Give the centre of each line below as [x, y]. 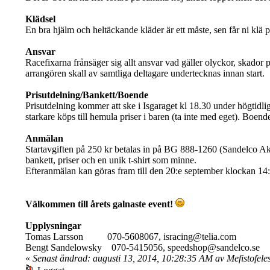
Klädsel [40, 19]
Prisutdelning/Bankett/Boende [86, 95]
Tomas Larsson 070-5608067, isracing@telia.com [130, 237]
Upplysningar [53, 226]
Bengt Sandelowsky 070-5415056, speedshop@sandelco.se [142, 248]
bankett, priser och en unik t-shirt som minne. [111, 160]
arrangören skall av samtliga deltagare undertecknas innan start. [145, 74]
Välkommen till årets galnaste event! [99, 204]
